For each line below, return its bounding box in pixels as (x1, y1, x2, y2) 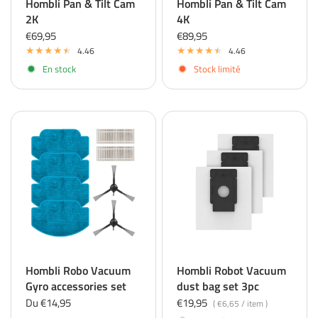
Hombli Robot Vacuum (177, 262, 286, 279)
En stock (43, 61, 76, 76)
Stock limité (194, 61, 241, 76)
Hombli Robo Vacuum (26, 262, 131, 279)
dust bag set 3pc (177, 278, 259, 295)
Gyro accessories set (26, 278, 126, 295)
